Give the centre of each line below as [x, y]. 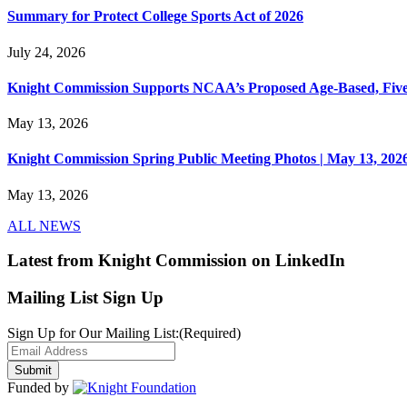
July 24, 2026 [46, 52]
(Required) [210, 333]
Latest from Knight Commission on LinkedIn [176, 261]
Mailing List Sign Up [85, 298]
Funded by [40, 387]
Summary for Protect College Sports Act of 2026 [155, 16]
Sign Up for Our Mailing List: [93, 333]
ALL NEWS [44, 225]
